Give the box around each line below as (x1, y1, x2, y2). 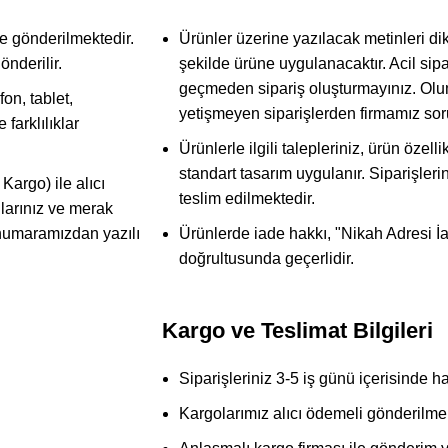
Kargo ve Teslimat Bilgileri (162, 317, 433, 343)
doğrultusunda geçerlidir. (179, 249, 354, 267)
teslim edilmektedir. (179, 189, 315, 207)
